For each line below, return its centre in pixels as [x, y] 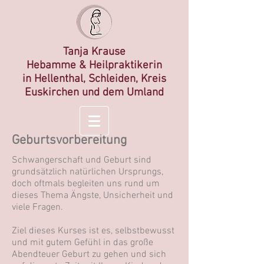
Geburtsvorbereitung [69, 141]
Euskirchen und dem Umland [94, 93]
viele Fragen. [37, 207]
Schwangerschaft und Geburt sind [82, 160]
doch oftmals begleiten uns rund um [86, 184]
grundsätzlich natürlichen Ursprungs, [88, 172]
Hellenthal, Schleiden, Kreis [100, 79]
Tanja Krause [94, 52]
